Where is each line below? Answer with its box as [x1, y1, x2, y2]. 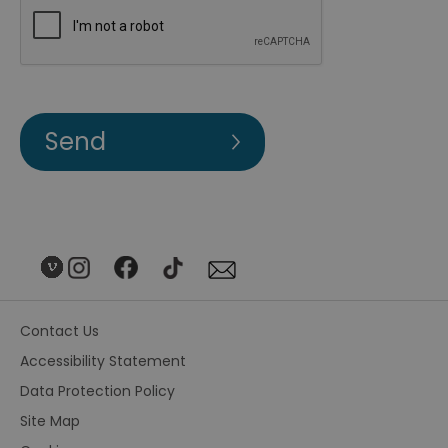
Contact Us [20, 321, 99, 341]
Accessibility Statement [20, 351, 186, 371]
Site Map [20, 411, 80, 431]
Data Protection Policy [20, 381, 175, 401]
